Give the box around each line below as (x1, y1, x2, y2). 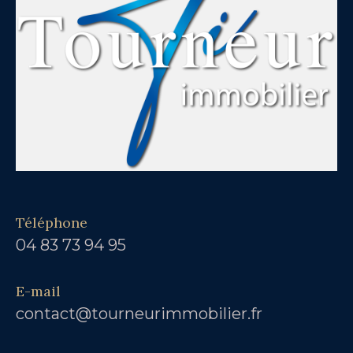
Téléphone (16, 214, 87, 232)
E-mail (16, 282, 61, 301)
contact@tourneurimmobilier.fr (16, 303, 262, 324)
